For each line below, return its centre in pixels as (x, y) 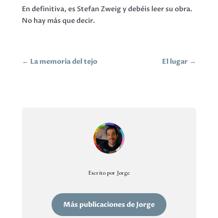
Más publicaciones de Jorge (109, 205)
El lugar (175, 62)
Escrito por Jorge (109, 173)
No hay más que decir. (58, 21)
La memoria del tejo (64, 62)
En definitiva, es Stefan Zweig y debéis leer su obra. (107, 9)
